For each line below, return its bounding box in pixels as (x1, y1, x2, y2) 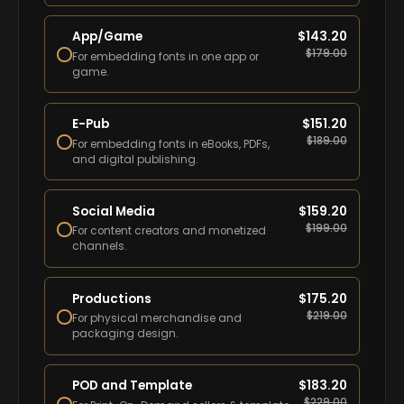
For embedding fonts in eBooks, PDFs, (72, 136, 271, 151)
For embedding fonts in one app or (72, 49, 260, 64)
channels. (72, 239, 128, 254)
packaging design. (72, 326, 179, 342)
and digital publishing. (72, 151, 199, 167)
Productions (72, 289, 152, 308)
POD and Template (72, 377, 193, 395)
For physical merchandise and (72, 311, 243, 326)
